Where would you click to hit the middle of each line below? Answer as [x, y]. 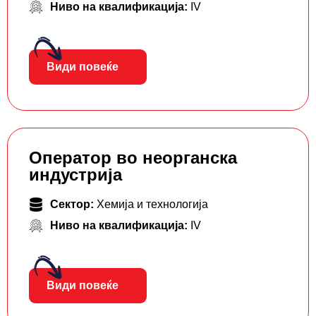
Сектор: [73, 205]
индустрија [75, 175]
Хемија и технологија [152, 205]
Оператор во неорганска [133, 158]
